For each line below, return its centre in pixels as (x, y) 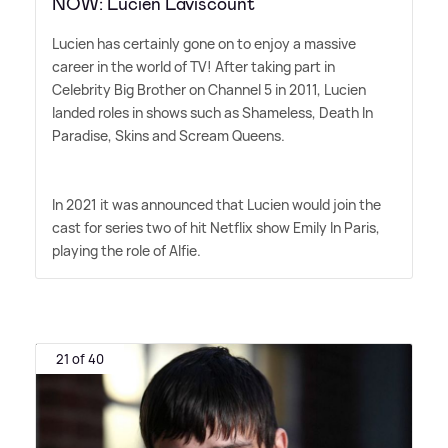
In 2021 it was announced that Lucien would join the (216, 204)
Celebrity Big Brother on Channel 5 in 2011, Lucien (209, 89)
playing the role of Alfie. (126, 250)
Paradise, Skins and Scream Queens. (168, 135)
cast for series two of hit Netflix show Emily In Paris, (216, 227)
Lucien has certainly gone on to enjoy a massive (204, 43)
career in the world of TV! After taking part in (193, 66)
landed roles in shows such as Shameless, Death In (212, 112)
